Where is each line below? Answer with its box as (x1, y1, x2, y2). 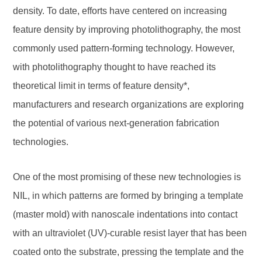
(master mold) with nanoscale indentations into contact (13, 209, 238, 219)
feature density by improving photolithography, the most (13, 25, 241, 35)
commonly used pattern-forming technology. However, (13, 43, 235, 53)
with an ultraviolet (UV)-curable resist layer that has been (13, 228, 247, 238)
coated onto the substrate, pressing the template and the (13, 247, 244, 257)
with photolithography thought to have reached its (13, 62, 216, 72)
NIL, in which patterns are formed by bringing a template (13, 191, 244, 201)
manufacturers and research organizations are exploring (13, 99, 244, 109)
